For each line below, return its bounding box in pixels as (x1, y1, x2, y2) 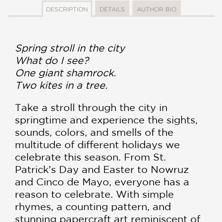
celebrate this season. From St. (15, 151, 166, 163)
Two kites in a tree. (15, 79, 108, 91)
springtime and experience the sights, (15, 114, 198, 125)
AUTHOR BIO (136, 6, 176, 12)
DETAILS (99, 6, 125, 12)
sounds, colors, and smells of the (15, 126, 173, 138)
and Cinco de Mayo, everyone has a (15, 176, 189, 187)
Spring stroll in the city (15, 42, 125, 54)
